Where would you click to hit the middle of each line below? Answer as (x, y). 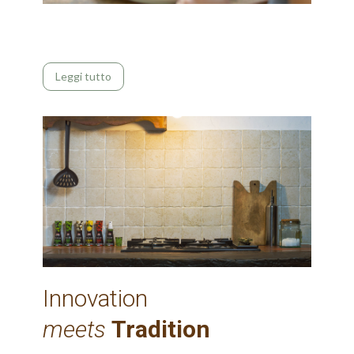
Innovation (96, 298)
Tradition (161, 329)
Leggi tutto (84, 76)
